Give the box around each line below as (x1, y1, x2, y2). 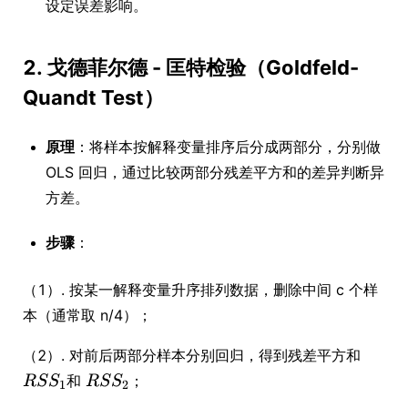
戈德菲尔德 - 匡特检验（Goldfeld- (47, 56, 359, 79)
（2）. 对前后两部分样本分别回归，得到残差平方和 (23, 346, 361, 364)
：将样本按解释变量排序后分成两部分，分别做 (75, 138, 381, 156)
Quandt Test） (23, 86, 164, 109)
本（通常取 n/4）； (23, 306, 152, 324)
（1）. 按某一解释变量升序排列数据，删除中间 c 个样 (23, 280, 378, 299)
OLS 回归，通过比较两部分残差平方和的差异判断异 (46, 163, 384, 181)
